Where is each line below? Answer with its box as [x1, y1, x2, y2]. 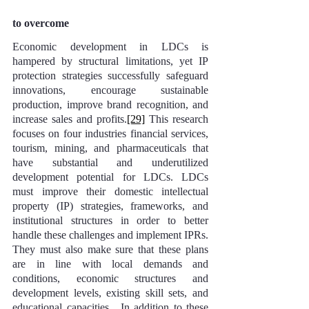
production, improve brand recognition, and [12, 99, 208, 110]
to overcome [12, 17, 69, 29]
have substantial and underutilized [12, 157, 208, 168]
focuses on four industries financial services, [12, 128, 208, 139]
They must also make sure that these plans [12, 243, 208, 255]
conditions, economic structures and [12, 272, 208, 284]
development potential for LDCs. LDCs [12, 171, 208, 183]
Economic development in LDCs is [12, 41, 208, 52]
